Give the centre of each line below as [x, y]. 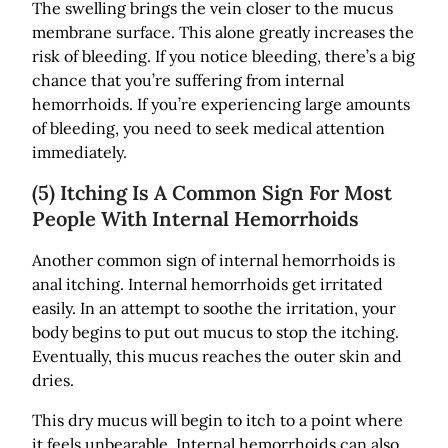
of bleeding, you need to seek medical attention [208, 127]
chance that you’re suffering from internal [188, 79]
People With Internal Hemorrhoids [195, 218]
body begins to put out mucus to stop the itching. [215, 331]
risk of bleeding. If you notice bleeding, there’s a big [223, 55]
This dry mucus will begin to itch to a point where [217, 419]
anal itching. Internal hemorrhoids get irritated [207, 283]
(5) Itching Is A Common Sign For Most [212, 192]
